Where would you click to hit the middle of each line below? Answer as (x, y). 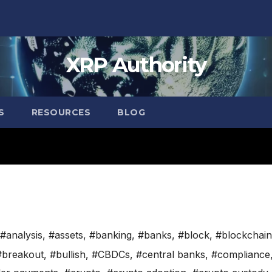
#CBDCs (111, 255)
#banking (110, 235)
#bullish (68, 255)
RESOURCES (61, 112)
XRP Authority (136, 65)
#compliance (241, 255)
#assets (66, 235)
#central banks (171, 255)
